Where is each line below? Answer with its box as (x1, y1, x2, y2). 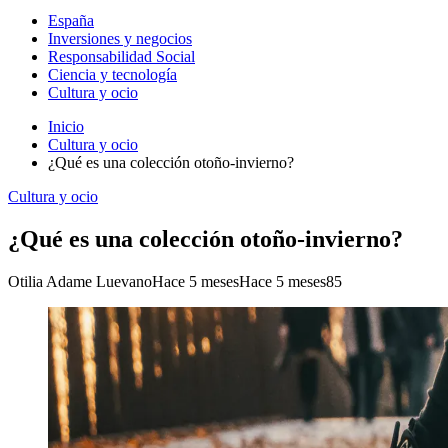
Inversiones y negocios (48, 30, 192, 47)
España (48, 12, 94, 29)
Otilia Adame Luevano (8, 272, 152, 290)
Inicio (48, 118, 84, 135)
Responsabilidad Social (48, 48, 195, 65)
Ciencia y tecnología (48, 66, 177, 83)
